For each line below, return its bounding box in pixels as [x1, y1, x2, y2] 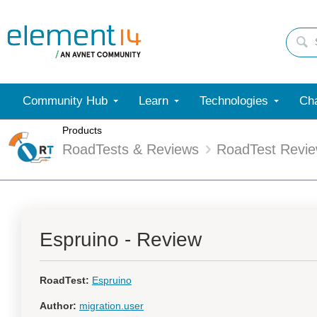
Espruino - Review [40, 229, 202, 250]
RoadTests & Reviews [62, 142, 199, 158]
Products [62, 125, 102, 137]
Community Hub [23, 94, 108, 108]
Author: [40, 300, 76, 311]
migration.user [79, 300, 144, 311]
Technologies [200, 94, 268, 108]
